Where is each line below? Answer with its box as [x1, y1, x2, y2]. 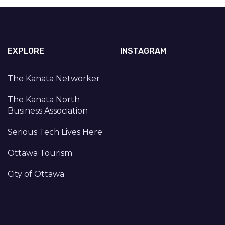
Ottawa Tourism [7, 148, 72, 158]
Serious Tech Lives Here [7, 127, 102, 137]
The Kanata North [7, 94, 80, 104]
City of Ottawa [7, 169, 64, 179]
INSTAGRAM [120, 46, 166, 56]
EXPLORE [7, 46, 44, 56]
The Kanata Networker [7, 73, 100, 83]
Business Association [7, 105, 88, 116]
